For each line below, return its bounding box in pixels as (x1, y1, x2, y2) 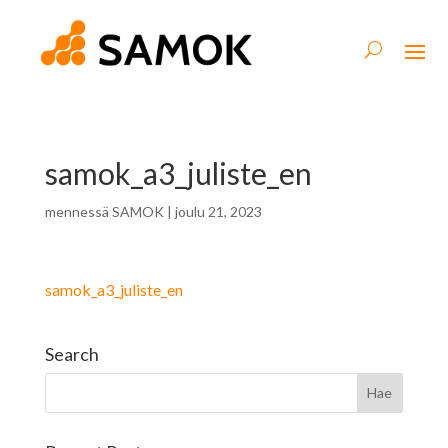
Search (44, 342, 99, 365)
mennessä (44, 202, 112, 220)
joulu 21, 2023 (174, 202, 262, 220)
